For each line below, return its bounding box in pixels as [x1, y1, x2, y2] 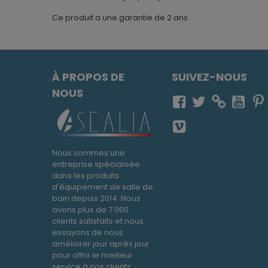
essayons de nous [52, 227, 123, 239]
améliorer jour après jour [52, 238, 150, 250]
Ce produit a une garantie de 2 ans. [52, 12, 190, 24]
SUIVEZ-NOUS [172, 69, 247, 85]
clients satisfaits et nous [52, 215, 144, 227]
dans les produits [52, 170, 119, 182]
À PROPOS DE [52, 69, 124, 85]
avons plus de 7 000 [52, 204, 129, 216]
